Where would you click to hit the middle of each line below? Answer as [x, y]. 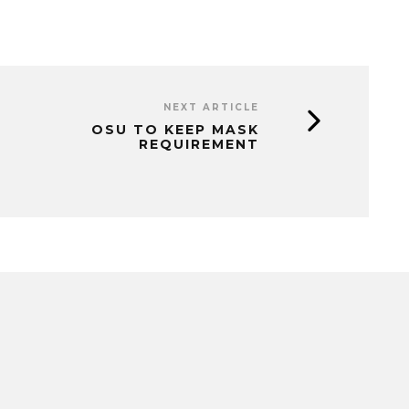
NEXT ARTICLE [211, 108]
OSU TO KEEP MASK [175, 130]
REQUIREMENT [199, 145]
